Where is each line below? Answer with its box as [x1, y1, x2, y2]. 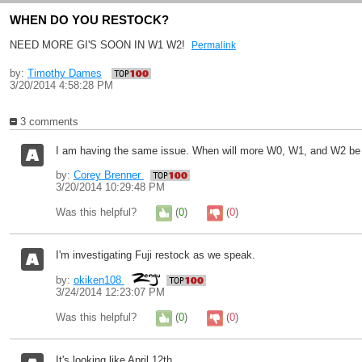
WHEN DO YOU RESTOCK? [9, 13, 169, 27]
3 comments [16, 116, 78, 128]
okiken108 [73, 274, 124, 286]
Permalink [191, 40, 236, 51]
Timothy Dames [27, 67, 102, 79]
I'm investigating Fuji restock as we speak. [55, 249, 255, 261]
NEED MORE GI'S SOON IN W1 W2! [9, 39, 192, 51]
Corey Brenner [73, 169, 144, 181]
